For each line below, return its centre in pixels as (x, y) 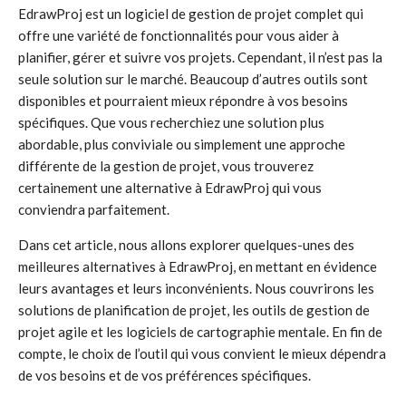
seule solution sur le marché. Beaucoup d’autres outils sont (193, 79)
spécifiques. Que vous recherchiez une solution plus (171, 122)
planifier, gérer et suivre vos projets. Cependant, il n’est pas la (200, 57)
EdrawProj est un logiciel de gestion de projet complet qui (191, 14)
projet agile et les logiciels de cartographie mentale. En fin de (200, 332)
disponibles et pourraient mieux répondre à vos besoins (183, 101)
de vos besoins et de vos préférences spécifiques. (164, 375)
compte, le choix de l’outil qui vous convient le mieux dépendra (202, 353)
